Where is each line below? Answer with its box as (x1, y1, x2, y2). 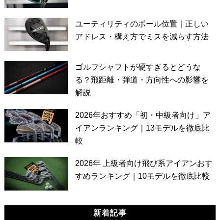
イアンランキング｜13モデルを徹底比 (75, 124, 210, 133)
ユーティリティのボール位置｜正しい (75, 20, 209, 28)
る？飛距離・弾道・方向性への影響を (75, 76, 209, 84)
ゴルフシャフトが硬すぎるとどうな (75, 63, 201, 72)
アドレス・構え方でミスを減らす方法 (75, 32, 209, 41)
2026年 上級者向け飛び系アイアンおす (75, 159, 213, 168)
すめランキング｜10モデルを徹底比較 (75, 172, 210, 181)
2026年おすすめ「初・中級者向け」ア (75, 111, 211, 120)
